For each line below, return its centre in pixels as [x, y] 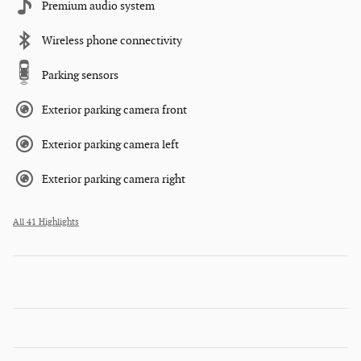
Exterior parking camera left [110, 145]
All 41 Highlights [46, 223]
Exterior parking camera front [114, 110]
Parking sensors [80, 76]
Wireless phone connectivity [112, 41]
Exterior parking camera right [114, 180]
